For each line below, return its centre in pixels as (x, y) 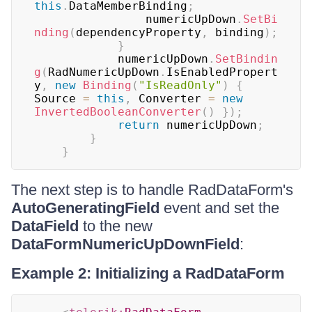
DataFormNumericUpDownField (125, 244)
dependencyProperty (139, 32)
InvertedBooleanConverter (118, 112)
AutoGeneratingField (85, 208)
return (139, 125)
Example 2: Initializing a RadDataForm (148, 273)
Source (58, 99)
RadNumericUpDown (104, 72)
